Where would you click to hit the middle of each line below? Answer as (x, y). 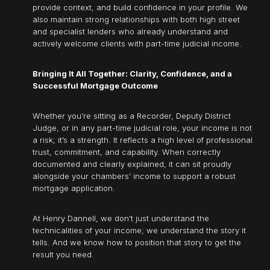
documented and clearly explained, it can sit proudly (132, 164)
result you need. (63, 254)
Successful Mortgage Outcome (95, 85)
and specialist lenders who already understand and (130, 31)
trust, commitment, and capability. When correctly (127, 152)
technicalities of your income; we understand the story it (139, 230)
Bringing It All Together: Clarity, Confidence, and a (132, 73)
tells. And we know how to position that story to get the (137, 242)
